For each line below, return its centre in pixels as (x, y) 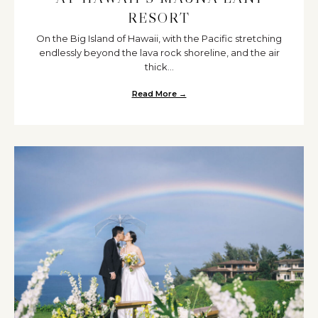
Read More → (159, 93)
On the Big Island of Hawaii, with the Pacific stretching (159, 38)
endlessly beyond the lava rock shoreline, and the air (159, 52)
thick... (159, 66)
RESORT (159, 17)
